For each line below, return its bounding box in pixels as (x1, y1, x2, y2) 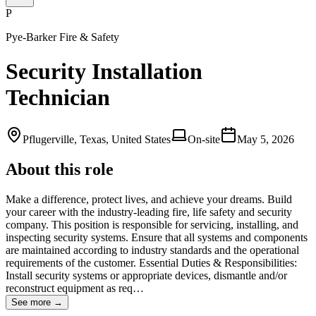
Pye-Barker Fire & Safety (6, 31, 119, 43)
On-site (188, 133, 220, 145)
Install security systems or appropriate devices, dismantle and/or (6, 269, 287, 281)
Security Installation (6, 59, 202, 85)
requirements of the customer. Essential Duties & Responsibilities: (6, 256, 297, 269)
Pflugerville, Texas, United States (23, 133, 171, 145)
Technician (6, 85, 110, 111)
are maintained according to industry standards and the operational (6, 243, 299, 256)
